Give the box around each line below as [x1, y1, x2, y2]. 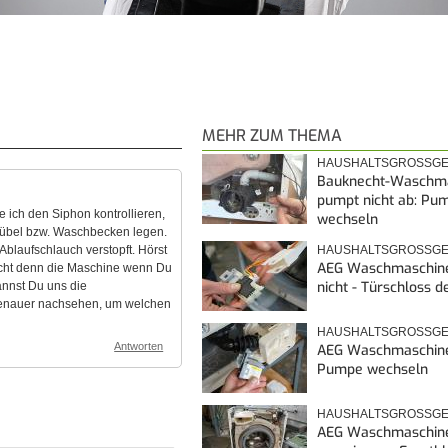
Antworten [114, 340, 164, 352]
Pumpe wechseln [317, 360, 428, 380]
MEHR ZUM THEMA [202, 125, 342, 146]
